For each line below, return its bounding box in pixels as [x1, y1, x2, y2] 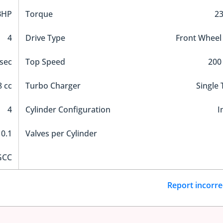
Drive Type [25, 32, 65, 44]
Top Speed [25, 56, 65, 68]
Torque [25, 8, 53, 20]
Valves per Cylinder [25, 128, 97, 139]
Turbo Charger [25, 80, 81, 92]
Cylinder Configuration [25, 104, 111, 115]
